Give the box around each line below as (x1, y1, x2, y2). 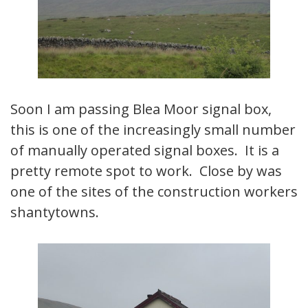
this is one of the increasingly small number (10, 120, 296, 140)
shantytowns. (10, 203, 99, 222)
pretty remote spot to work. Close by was (10, 162, 282, 181)
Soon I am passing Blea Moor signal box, (10, 100, 272, 119)
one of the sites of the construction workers (10, 182, 298, 201)
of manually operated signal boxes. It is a (10, 141, 279, 160)
